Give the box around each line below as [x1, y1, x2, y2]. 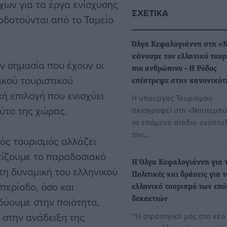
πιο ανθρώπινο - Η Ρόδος [132, 65, 217, 73]
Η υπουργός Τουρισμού [132, 92, 213, 103]
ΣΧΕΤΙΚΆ [132, 7, 168, 20]
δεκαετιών [132, 195, 168, 204]
